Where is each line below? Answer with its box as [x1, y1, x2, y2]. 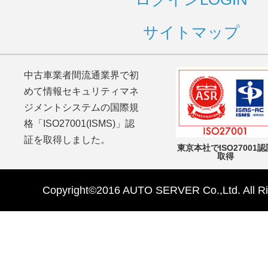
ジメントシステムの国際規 [24, 102, 139, 112]
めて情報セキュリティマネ [24, 86, 139, 96]
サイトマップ [143, 23, 240, 41]
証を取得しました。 [24, 135, 110, 145]
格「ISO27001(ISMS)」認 [24, 118, 135, 129]
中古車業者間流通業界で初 [24, 70, 139, 80]
